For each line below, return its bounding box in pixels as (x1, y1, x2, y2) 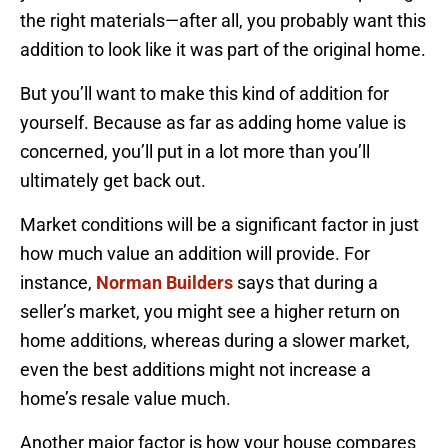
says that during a (233, 272, 378, 294)
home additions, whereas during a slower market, (20, 330, 410, 352)
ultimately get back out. (20, 170, 206, 192)
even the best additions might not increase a (20, 359, 371, 381)
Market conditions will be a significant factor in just (20, 214, 419, 236)
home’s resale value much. (20, 388, 235, 410)
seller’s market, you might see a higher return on (20, 301, 400, 323)
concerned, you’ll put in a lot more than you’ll (20, 141, 370, 163)
